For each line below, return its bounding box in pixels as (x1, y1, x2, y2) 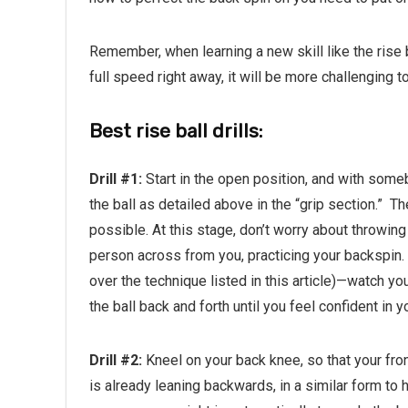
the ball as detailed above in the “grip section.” (89, 196, 382, 213)
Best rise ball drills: (89, 119, 262, 142)
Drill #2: (89, 352, 142, 369)
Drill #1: (89, 170, 142, 188)
